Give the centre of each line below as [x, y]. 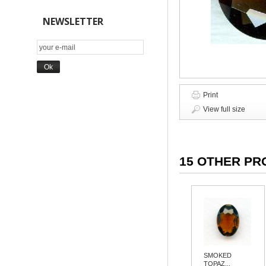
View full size [224, 109]
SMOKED [218, 255]
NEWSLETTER [73, 21]
